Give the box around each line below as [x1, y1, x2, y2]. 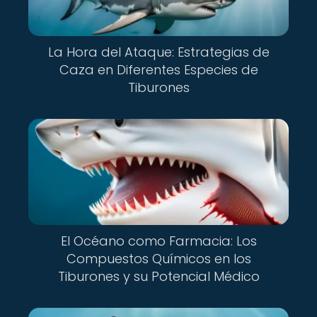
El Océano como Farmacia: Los [60, 232, 257, 250]
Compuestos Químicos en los [66, 250, 251, 267]
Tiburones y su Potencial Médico [57, 267, 260, 285]
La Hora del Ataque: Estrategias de [47, 43, 270, 61]
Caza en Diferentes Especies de [59, 61, 258, 79]
